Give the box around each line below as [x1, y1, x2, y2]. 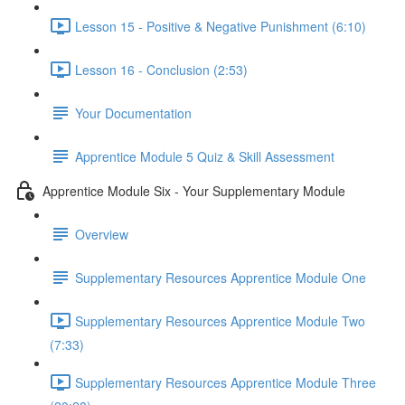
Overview [75, 224, 128, 243]
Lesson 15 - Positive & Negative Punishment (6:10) [75, 16, 366, 35]
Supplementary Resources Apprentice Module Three [75, 372, 376, 391]
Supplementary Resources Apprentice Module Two [75, 311, 365, 330]
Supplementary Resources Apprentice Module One [75, 268, 366, 287]
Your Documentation [75, 103, 192, 122]
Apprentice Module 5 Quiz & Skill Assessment [75, 146, 334, 165]
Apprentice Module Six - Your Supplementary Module [42, 181, 345, 200]
